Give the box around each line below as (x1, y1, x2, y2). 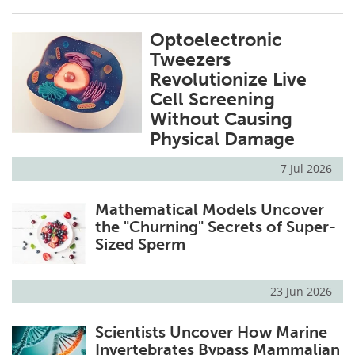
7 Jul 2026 (281, 161, 332, 176)
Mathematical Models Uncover (94, 200, 324, 219)
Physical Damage (150, 128, 296, 150)
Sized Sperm (94, 235, 185, 254)
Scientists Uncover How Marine (94, 323, 327, 342)
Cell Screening (150, 88, 276, 110)
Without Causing (150, 108, 293, 130)
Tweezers (150, 48, 231, 71)
